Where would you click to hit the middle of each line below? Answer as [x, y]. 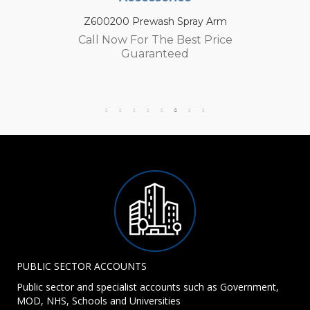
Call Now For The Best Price [155, 40]
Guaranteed [155, 54]
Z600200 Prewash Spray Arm [155, 22]
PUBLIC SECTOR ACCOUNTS [82, 266]
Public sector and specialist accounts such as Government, [148, 287]
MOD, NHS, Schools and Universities [99, 301]
